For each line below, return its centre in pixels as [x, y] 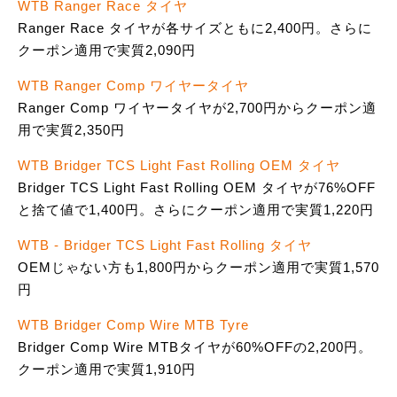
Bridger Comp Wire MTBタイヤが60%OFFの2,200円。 [195, 347]
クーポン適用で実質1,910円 [107, 370]
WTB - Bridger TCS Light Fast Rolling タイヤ [165, 245]
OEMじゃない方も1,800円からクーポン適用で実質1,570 [198, 268]
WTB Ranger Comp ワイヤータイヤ [133, 86]
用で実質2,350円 [71, 130]
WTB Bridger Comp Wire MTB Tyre [133, 325]
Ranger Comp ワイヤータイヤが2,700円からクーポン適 [197, 108]
